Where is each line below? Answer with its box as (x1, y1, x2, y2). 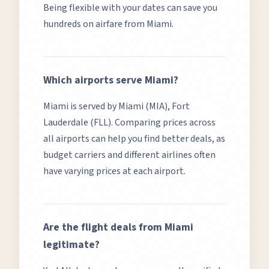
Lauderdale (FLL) (43, 116, 111, 129)
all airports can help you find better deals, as (43, 132, 225, 145)
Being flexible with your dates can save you (43, 1, 217, 14)
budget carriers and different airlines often (43, 148, 216, 162)
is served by (68, 100, 118, 113)
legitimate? (43, 237, 100, 252)
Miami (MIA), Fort (118, 100, 190, 113)
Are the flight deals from (43, 220, 165, 235)
